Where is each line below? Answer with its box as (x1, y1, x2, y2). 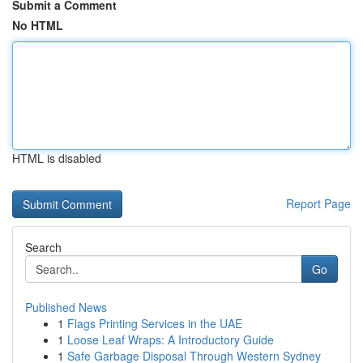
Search (25, 239, 62, 255)
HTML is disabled (12, 150, 101, 166)
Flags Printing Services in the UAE (67, 315, 242, 331)
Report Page (286, 195, 351, 211)
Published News (25, 299, 107, 315)
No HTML (12, 17, 63, 33)
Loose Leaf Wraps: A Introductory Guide (67, 331, 274, 348)
